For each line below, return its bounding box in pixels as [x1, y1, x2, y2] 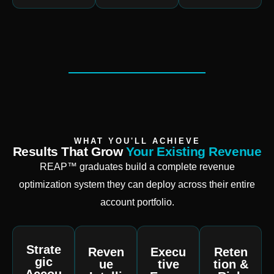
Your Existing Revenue [126, 144, 262, 159]
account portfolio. [100, 197, 174, 208]
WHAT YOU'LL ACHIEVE [73, 136, 201, 146]
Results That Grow [12, 144, 127, 159]
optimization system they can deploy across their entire [19, 179, 255, 190]
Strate [26, 243, 61, 257]
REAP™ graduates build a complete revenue [39, 161, 235, 172]
